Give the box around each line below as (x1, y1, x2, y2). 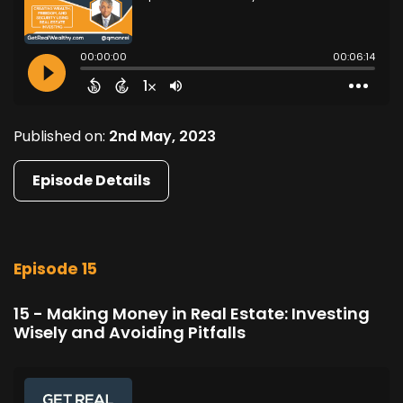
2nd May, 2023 (109, 126, 216, 148)
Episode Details (32, 170, 150, 192)
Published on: (13, 126, 109, 148)
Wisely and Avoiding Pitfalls (13, 320, 246, 344)
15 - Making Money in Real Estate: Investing (13, 301, 370, 325)
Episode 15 (13, 257, 97, 280)
